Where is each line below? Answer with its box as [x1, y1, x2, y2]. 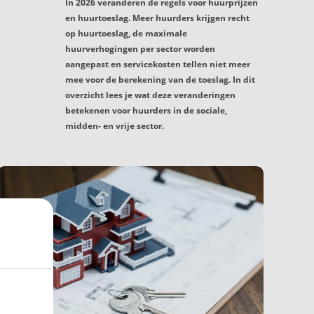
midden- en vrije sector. [65, 120, 164, 132]
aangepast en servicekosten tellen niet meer [65, 58, 250, 71]
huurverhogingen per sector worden [65, 43, 215, 55]
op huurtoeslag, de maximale [65, 27, 187, 40]
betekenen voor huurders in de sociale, [65, 104, 227, 117]
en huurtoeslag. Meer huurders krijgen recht [65, 12, 250, 25]
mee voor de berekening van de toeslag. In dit [65, 74, 255, 86]
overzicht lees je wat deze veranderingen [65, 89, 235, 102]
